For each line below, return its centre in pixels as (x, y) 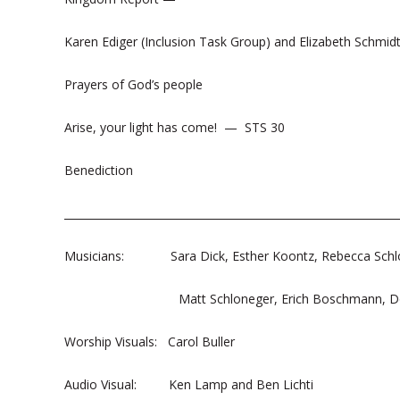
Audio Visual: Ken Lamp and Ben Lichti (189, 384)
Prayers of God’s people (135, 84)
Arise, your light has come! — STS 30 (175, 127)
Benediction (99, 170)
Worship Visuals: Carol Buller (150, 342)
